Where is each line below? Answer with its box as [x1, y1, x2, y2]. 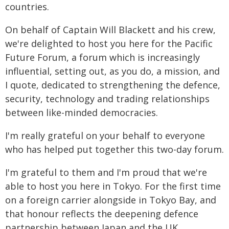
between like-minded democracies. [5, 106, 158, 119]
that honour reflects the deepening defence [5, 208, 198, 220]
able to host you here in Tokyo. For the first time [5, 180, 221, 192]
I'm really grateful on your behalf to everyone [5, 129, 205, 142]
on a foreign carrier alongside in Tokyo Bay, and [5, 194, 216, 206]
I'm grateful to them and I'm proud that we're [5, 166, 207, 178]
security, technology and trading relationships [5, 93, 210, 105]
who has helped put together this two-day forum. [5, 143, 224, 155]
